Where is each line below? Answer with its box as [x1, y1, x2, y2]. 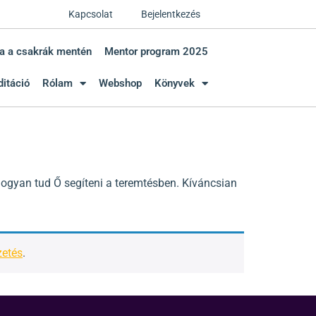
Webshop [98, 77, 142, 90]
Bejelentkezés [141, 8, 200, 20]
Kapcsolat [68, 8, 113, 20]
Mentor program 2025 [104, 45, 208, 58]
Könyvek [154, 77, 195, 90]
